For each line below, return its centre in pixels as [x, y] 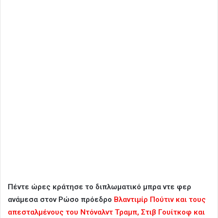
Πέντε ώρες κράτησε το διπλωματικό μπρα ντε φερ [100, 187]
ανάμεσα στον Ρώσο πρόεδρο [61, 199]
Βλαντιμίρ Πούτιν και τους [160, 199]
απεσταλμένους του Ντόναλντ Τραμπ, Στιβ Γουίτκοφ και [106, 212]
